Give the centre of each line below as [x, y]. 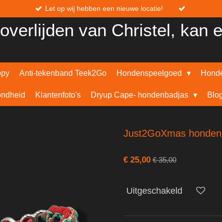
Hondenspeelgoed [150, 73]
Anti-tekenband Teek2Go [63, 73]
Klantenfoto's [58, 95]
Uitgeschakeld [154, 191]
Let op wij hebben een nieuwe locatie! [104, 8]
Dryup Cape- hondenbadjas [140, 95]
